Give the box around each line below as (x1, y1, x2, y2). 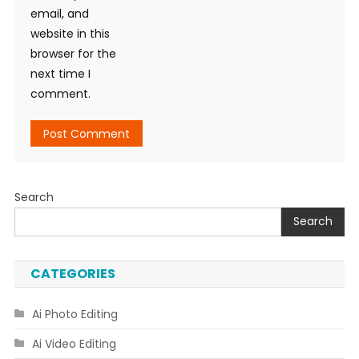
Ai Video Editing (31, 335, 116, 352)
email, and (30, 5, 89, 22)
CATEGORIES (30, 264, 115, 283)
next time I (30, 65, 91, 82)
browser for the (30, 45, 116, 62)
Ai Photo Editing (31, 305, 118, 322)
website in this (30, 25, 110, 42)
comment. (30, 85, 91, 102)
